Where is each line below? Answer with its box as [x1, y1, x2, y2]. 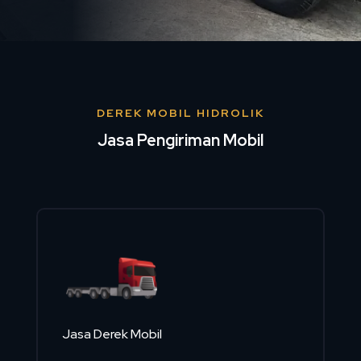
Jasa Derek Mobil [61, 326, 164, 343]
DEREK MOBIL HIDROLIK [96, 105, 264, 120]
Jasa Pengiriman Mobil [97, 129, 263, 151]
